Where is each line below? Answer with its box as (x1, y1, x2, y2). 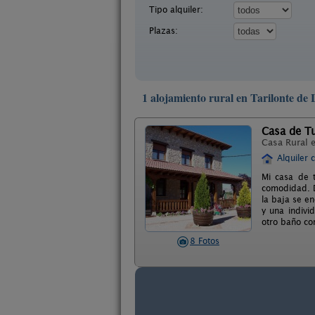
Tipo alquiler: (149, 4, 203, 15)
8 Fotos (190, 236, 219, 246)
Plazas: (149, 25, 178, 36)
